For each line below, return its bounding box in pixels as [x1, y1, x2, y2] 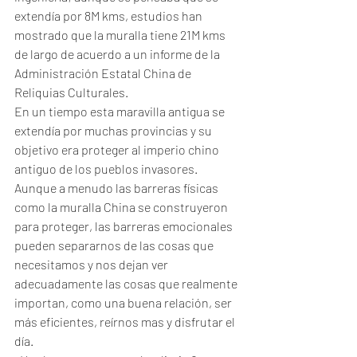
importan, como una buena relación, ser [14, 295, 234, 310]
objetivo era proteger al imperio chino [14, 142, 222, 157]
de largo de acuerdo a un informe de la [14, 46, 222, 61]
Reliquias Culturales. [14, 84, 128, 100]
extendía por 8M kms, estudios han [14, 8, 205, 23]
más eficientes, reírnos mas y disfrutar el [14, 314, 237, 329]
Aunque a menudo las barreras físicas [14, 180, 221, 195]
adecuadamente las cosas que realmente [14, 276, 240, 291]
